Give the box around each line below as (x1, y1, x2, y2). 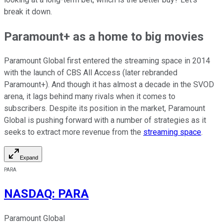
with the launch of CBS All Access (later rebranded (4, 68, 177, 78)
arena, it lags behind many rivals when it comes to (4, 92, 175, 102)
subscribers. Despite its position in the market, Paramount (4, 104, 205, 113)
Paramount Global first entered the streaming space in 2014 (4, 56, 210, 66)
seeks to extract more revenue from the (4, 127, 143, 137)
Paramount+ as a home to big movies (4, 29, 204, 44)
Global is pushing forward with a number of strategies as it (4, 115, 206, 125)
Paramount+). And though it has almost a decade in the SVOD (4, 80, 214, 90)
